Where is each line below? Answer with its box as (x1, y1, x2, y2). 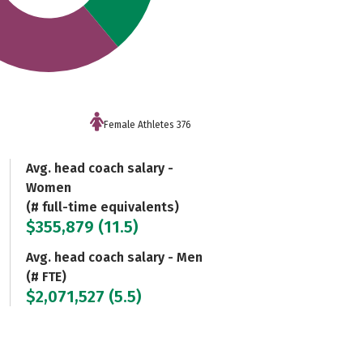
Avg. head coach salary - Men (25, 249, 203, 265)
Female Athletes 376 (104, 118, 192, 130)
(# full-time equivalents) (25, 199, 179, 215)
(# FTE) (25, 268, 66, 284)
